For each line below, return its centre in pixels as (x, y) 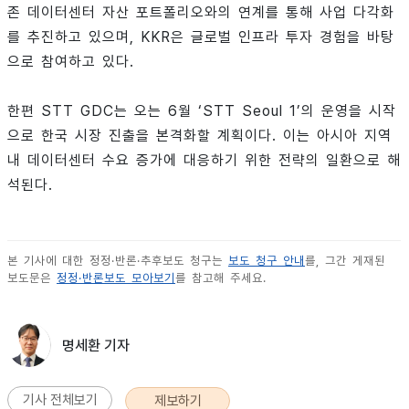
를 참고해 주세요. (221, 278)
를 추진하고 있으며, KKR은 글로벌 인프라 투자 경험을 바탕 (201, 37)
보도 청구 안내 (267, 261)
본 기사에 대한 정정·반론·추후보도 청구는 (118, 261)
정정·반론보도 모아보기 (116, 278)
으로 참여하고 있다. (71, 62)
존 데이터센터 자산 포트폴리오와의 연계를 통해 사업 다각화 (201, 12)
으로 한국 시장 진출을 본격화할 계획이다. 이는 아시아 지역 (199, 136)
